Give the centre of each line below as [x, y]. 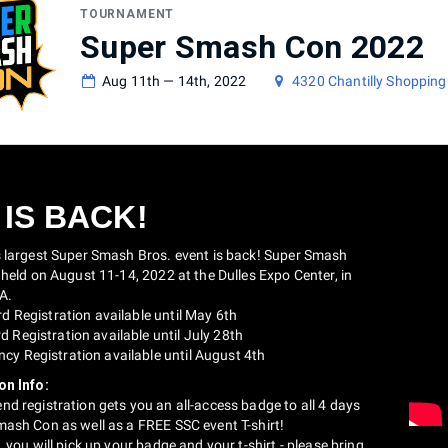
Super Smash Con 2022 [252, 46]
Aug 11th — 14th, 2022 [174, 80]
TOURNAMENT [127, 13]
